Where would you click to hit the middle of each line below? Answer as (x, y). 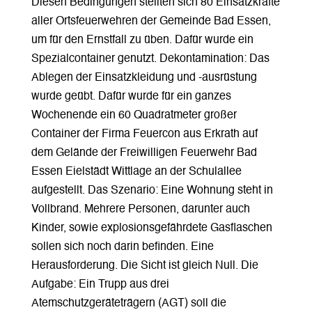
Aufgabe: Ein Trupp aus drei (100, 284)
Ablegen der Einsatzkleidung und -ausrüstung (144, 78)
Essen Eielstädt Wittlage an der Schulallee (136, 172)
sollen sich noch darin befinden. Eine (122, 247)
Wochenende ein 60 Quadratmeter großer (134, 115)
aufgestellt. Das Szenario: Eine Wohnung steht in (152, 190)
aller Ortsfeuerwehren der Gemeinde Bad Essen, (151, 21)
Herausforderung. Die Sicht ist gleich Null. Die (145, 266)
